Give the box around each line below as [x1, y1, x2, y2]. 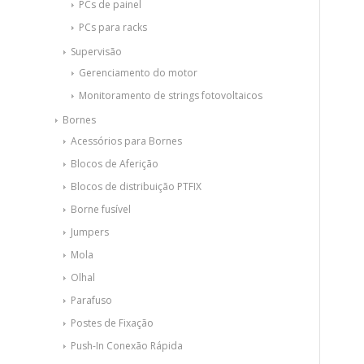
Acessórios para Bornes [71, 134, 182, 148]
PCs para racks [79, 20, 147, 34]
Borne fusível [71, 202, 131, 216]
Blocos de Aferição [71, 157, 158, 171]
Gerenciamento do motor [79, 66, 197, 80]
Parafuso [71, 293, 112, 307]
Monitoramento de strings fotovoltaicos [79, 89, 262, 102]
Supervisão [71, 45, 122, 58]
